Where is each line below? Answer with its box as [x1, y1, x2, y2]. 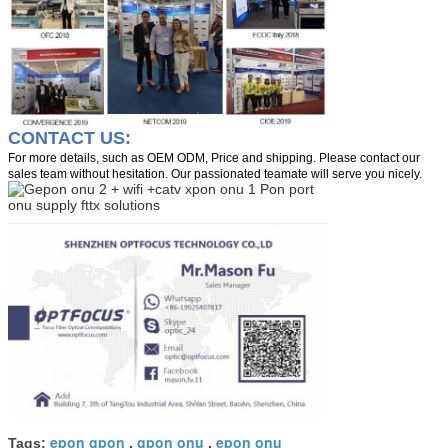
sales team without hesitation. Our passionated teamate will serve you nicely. [8, 167, 422, 182]
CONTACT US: [8, 128, 131, 149]
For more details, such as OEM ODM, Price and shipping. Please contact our [8, 151, 420, 166]
